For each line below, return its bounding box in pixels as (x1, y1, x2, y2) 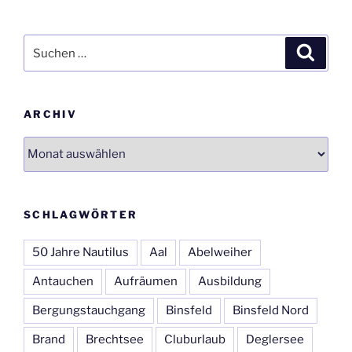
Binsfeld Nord (233, 303, 309, 318)
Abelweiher (188, 245, 252, 260)
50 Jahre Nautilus (32, 245, 129, 260)
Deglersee (246, 332, 304, 347)
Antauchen (32, 274, 93, 289)
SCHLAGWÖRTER (24, 207, 138, 221)
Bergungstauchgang (32, 303, 145, 318)
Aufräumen (114, 274, 178, 289)
